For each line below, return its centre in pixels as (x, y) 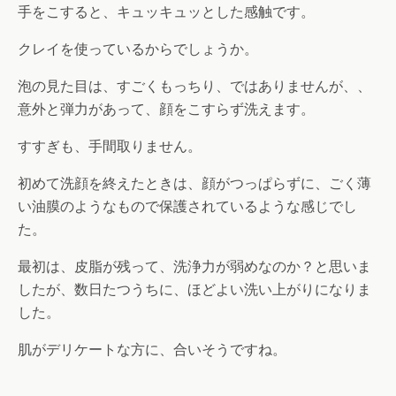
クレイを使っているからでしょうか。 (138, 49)
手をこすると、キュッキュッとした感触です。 (166, 12)
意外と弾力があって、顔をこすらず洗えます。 (166, 110)
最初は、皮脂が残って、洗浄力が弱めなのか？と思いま (194, 267)
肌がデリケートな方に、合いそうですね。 (152, 350)
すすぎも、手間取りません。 (110, 147)
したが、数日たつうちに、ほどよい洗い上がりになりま (194, 290)
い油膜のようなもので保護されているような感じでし (187, 207)
